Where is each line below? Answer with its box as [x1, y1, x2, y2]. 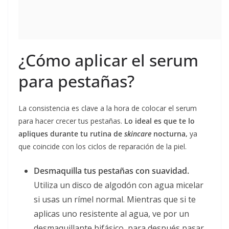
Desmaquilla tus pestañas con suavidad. [34, 165, 189, 176]
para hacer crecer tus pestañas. [18, 116, 124, 126]
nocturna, [151, 128, 190, 139]
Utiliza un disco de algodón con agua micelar [34, 179, 203, 191]
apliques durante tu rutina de [18, 128, 124, 139]
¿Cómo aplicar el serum [18, 49, 198, 71]
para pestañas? [18, 70, 134, 92]
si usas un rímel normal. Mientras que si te [34, 193, 196, 205]
